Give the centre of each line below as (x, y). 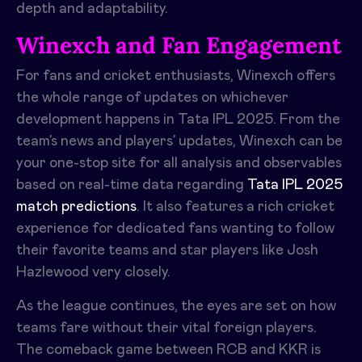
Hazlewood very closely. (95, 272)
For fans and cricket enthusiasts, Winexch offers (176, 76)
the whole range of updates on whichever (152, 98)
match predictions (76, 207)
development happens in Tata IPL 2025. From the (178, 120)
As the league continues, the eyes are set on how (176, 306)
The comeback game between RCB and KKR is (168, 350)
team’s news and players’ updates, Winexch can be (179, 141)
